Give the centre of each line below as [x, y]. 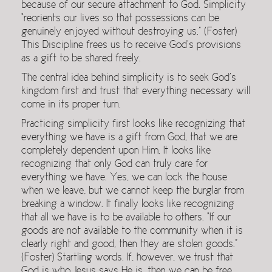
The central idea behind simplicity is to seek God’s [129, 78]
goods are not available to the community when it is [132, 231]
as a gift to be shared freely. [81, 59]
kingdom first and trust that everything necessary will [136, 92]
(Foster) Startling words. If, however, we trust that [127, 258]
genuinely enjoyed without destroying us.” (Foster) [129, 32]
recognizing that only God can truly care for [114, 165]
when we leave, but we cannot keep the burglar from [133, 191]
